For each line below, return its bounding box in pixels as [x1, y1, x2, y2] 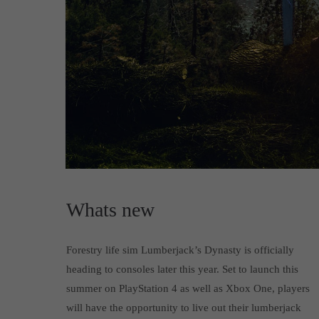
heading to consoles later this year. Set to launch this [66, 263, 298, 275]
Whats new [66, 198, 155, 221]
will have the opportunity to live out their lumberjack [66, 301, 301, 313]
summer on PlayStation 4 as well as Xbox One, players [66, 282, 310, 294]
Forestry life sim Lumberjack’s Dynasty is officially [66, 244, 294, 256]
